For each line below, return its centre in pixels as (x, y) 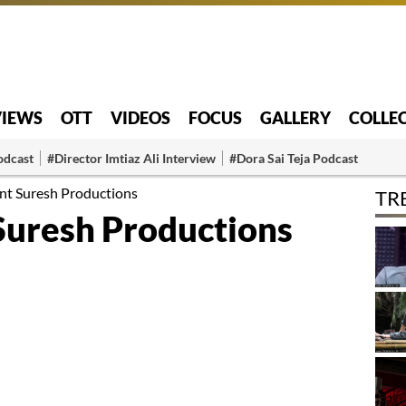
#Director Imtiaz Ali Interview (131, 158)
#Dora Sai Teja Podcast (294, 158)
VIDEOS (140, 117)
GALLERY (295, 117)
